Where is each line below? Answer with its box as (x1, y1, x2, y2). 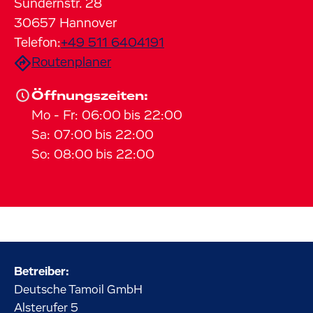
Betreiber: (14, 265, 69, 278)
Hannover (59, 17, 117, 30)
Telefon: (14, 36, 61, 50)
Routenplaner (31, 56, 111, 69)
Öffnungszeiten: (31, 89, 148, 103)
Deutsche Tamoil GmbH (14, 284, 143, 296)
